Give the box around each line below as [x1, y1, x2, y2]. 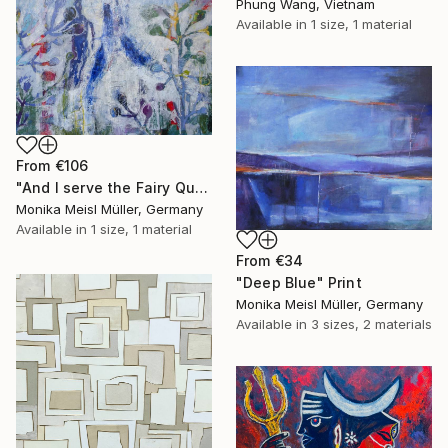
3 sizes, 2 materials [311, 316, 432, 333]
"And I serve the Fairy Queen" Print [195, 179, 209, 197]
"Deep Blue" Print [236, 274, 362, 292]
